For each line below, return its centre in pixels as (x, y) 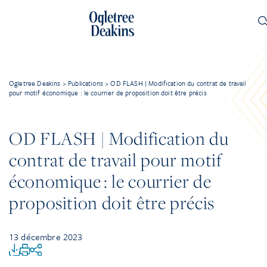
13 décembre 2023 (46, 237)
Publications (86, 83)
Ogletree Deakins (35, 83)
